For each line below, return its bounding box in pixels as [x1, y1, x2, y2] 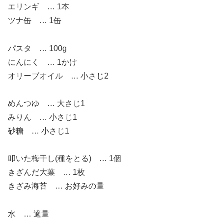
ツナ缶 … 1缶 [8, 16, 61, 25]
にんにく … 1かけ [8, 58, 77, 67]
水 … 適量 [8, 210, 49, 219]
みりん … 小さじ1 [8, 113, 77, 122]
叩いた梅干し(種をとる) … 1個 [8, 154, 121, 163]
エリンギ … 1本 [8, 2, 69, 11]
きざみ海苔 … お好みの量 [8, 182, 104, 191]
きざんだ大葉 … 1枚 [8, 168, 85, 177]
